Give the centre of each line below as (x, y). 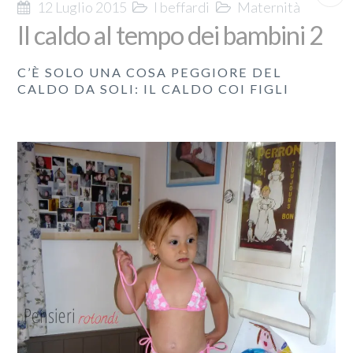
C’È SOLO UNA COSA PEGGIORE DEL (150, 72)
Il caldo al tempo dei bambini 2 (171, 35)
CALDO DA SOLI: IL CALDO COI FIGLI (154, 89)
